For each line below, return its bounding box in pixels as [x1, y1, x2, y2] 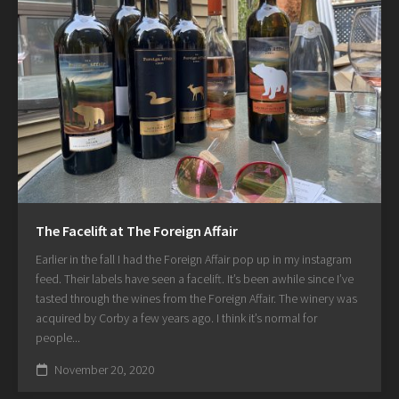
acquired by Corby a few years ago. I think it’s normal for [36, 309, 317, 326]
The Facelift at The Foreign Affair [36, 221, 238, 240]
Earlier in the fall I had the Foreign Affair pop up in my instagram [36, 250, 352, 267]
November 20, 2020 [52, 361, 154, 378]
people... [36, 329, 80, 346]
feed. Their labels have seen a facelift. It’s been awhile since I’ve [36, 270, 354, 287]
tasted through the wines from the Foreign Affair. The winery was [36, 289, 357, 306]
